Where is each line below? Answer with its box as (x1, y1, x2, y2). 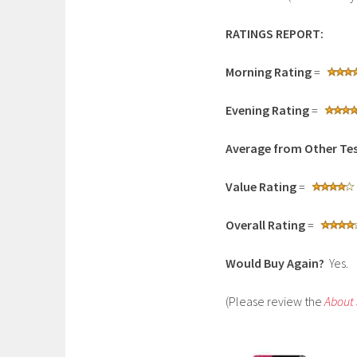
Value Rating (226, 178, 299, 194)
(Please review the (226, 293, 324, 309)
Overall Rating (226, 217, 305, 233)
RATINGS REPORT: (226, 25, 324, 41)
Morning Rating (226, 64, 312, 80)
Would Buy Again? (226, 255, 324, 271)
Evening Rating (226, 102, 309, 118)
